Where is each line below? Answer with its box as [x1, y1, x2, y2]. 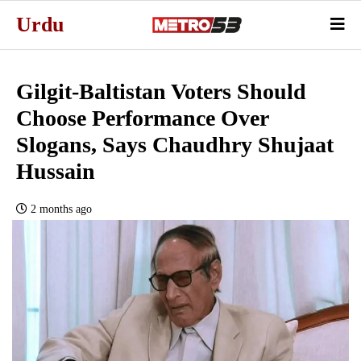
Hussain [16, 158, 95, 184]
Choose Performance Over [16, 105, 268, 131]
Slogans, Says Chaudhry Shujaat [16, 131, 334, 157]
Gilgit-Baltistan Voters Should [16, 78, 306, 104]
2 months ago [31, 202, 92, 215]
